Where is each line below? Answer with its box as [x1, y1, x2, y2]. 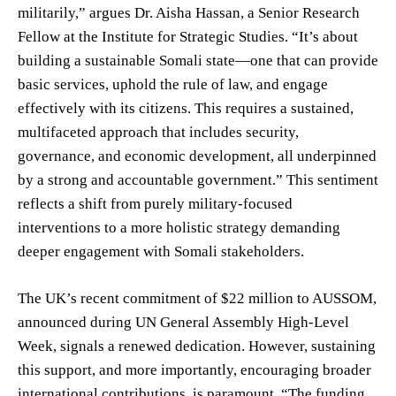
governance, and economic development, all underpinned [18, 147, 377, 164]
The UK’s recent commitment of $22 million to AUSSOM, [18, 289, 377, 307]
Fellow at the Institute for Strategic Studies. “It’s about [18, 27, 358, 45]
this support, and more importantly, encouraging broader [18, 361, 371, 378]
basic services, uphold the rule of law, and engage [18, 75, 328, 93]
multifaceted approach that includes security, [18, 123, 299, 141]
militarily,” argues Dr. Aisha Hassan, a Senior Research [18, 4, 360, 21]
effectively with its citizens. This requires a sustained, [18, 99, 354, 117]
